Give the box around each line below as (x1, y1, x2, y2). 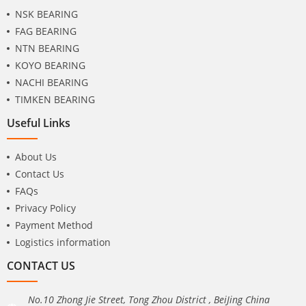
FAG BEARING (15, 25, 76, 38)
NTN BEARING (15, 42, 79, 55)
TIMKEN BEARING (15, 93, 95, 107)
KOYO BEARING (15, 59, 85, 72)
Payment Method (15, 219, 93, 232)
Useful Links (7, 115, 70, 131)
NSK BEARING (15, 8, 78, 21)
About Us (15, 150, 57, 164)
